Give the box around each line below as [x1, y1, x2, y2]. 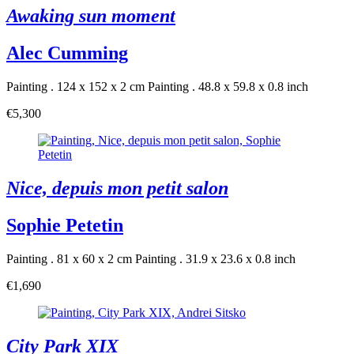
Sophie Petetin [6, 214, 123, 235]
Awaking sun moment [6, 6, 175, 27]
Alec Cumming [6, 43, 128, 64]
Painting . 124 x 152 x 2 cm [6, 80, 145, 94]
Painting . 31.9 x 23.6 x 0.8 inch [135, 251, 296, 265]
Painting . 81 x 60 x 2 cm [6, 251, 132, 265]
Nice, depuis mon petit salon [6, 178, 228, 199]
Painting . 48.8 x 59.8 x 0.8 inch [148, 80, 308, 94]
